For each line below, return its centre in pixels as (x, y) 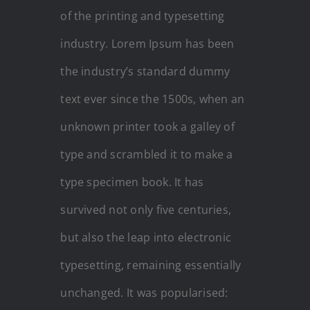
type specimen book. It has (132, 182)
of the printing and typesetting (143, 16)
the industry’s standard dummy (145, 71)
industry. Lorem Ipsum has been (147, 43)
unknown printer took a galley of (147, 126)
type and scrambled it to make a (147, 154)
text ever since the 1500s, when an (153, 99)
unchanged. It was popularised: (144, 292)
